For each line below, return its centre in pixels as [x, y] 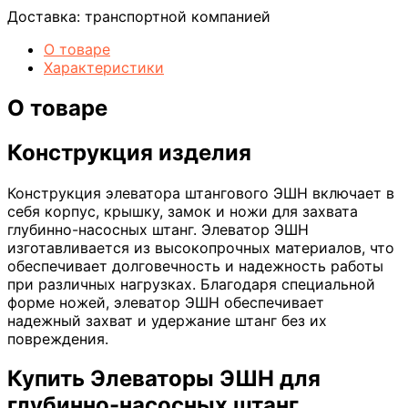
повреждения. [58, 338]
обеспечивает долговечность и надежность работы [195, 265]
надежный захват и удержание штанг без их [167, 320]
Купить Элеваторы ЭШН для [164, 379]
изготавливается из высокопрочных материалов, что [201, 247]
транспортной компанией [178, 16]
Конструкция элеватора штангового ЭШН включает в [201, 193]
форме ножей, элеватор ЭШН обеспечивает [166, 302]
